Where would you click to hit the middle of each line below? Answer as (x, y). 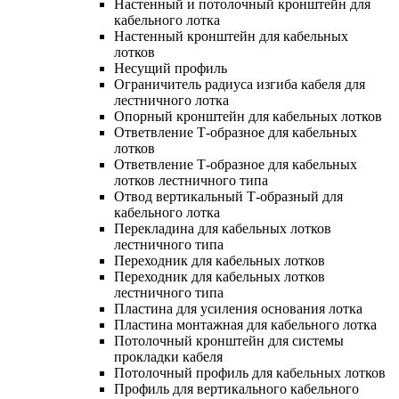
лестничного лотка (171, 100)
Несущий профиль (171, 68)
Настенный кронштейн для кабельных (231, 36)
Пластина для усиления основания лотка (238, 308)
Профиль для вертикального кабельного (236, 388)
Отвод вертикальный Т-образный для (228, 196)
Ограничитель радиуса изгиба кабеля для (240, 84)
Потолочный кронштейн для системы (229, 340)
